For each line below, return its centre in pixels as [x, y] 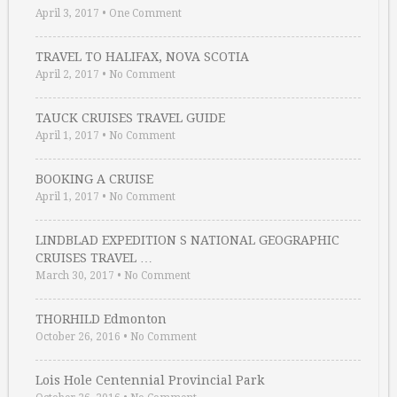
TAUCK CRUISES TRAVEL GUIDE [130, 118]
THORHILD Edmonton [101, 319]
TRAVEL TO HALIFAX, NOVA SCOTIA [142, 57]
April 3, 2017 [67, 13]
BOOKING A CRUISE [94, 179]
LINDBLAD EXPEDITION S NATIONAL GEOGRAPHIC [187, 240]
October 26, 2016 [78, 337]
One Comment [145, 13]
